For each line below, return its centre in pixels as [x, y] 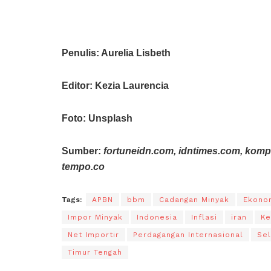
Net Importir [93, 234]
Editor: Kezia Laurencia [115, 85]
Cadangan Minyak [194, 199]
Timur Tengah [95, 252]
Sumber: [81, 151]
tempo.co [83, 166]
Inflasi [204, 217]
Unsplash [110, 118]
